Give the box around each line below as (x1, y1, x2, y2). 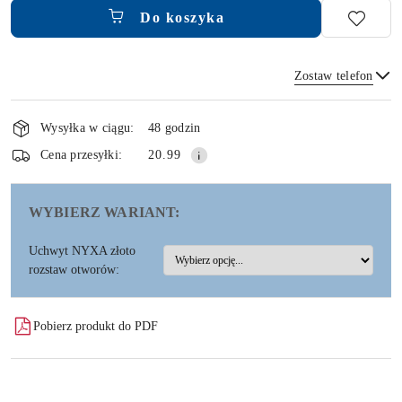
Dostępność (10, 95, 117, 127)
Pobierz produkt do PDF (33, 319, 158, 334)
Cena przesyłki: (40, 148, 123, 162)
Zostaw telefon (293, 68, 373, 83)
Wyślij (178, 147, 224, 163)
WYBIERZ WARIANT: (29, 204, 180, 220)
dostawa (10, 145, 85, 177)
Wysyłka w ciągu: (40, 121, 135, 135)
